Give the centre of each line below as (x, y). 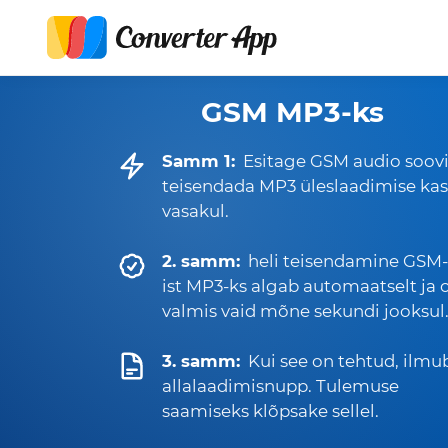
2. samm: (201, 261)
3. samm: (201, 361)
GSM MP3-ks (292, 112)
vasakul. (195, 211)
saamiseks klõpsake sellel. (270, 411)
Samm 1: (198, 161)
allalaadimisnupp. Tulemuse (280, 386)
